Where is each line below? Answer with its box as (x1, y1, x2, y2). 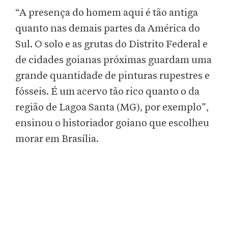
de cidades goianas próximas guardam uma (15, 55, 212, 66)
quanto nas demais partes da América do (15, 23, 200, 34)
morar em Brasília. (15, 134, 99, 145)
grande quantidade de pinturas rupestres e (15, 71, 210, 81)
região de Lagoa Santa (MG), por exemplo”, (15, 102, 209, 113)
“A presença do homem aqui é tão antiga (15, 8, 198, 18)
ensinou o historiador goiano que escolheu (15, 118, 209, 129)
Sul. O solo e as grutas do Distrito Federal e (15, 39, 208, 50)
